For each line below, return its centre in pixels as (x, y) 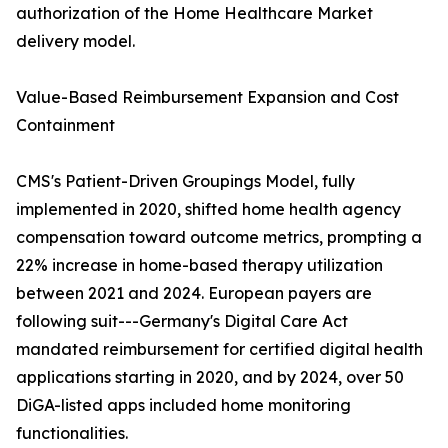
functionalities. (72, 433)
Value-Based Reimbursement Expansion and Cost (207, 97)
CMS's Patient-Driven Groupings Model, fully (185, 181)
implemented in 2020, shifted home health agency (208, 209)
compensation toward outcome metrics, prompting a (219, 237)
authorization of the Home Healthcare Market (194, 13)
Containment (65, 125)
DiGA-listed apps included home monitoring (183, 405)
